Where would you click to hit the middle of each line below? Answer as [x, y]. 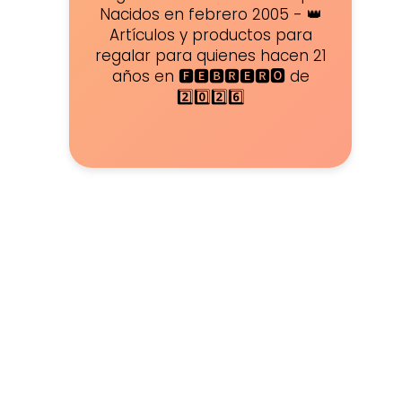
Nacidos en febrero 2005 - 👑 [210, 15]
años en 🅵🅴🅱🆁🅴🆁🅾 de [210, 77]
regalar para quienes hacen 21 [210, 56]
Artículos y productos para [210, 35]
